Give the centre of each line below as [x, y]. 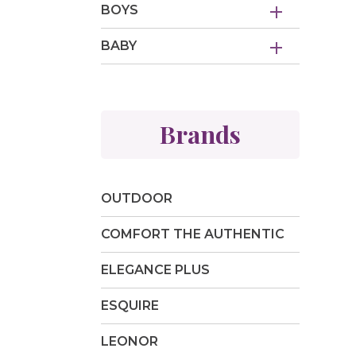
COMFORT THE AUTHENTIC [193, 234]
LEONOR [130, 342]
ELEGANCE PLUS [155, 270]
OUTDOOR [137, 199]
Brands [200, 134]
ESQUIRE [130, 306]
